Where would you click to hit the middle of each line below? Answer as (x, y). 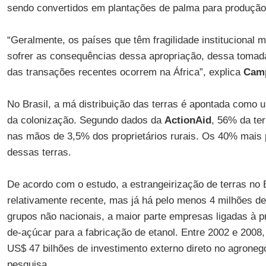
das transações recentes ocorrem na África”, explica (125, 72)
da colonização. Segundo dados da (85, 120)
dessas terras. (39, 152)
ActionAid (188, 120)
